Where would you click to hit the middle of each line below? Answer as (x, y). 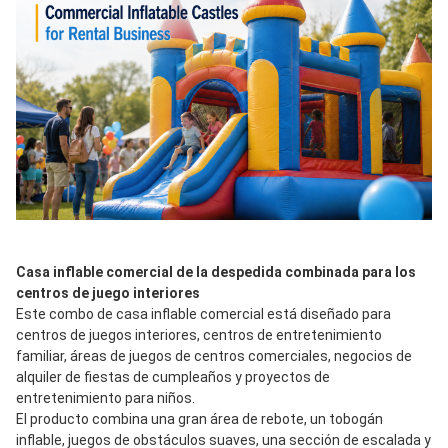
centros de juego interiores (108, 293)
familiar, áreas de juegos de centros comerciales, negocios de (214, 356)
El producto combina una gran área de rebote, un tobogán (199, 419)
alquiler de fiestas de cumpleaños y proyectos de (173, 377)
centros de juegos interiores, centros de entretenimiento (199, 335)
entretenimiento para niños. (105, 398)
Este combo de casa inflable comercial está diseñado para (203, 314)
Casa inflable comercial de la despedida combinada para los (216, 272)
